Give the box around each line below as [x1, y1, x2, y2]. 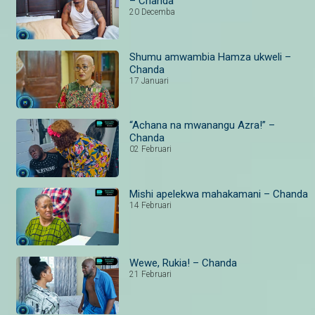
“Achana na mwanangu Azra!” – [129, 119, 276, 132]
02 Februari [129, 144, 172, 155]
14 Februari [129, 200, 172, 210]
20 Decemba [129, 6, 176, 17]
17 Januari [129, 75, 169, 86]
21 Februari [129, 269, 172, 279]
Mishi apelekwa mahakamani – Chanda [129, 187, 309, 200]
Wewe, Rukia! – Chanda [129, 256, 238, 269]
